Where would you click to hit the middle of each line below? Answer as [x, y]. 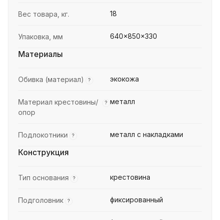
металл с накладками [147, 135]
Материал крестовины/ [58, 102]
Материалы [41, 54]
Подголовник [41, 200]
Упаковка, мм [41, 37]
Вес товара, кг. [44, 14]
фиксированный [137, 200]
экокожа [124, 79]
